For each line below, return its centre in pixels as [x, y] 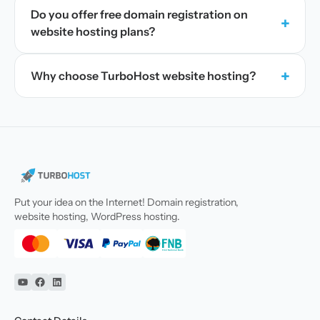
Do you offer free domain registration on [139, 14]
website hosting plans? [93, 31]
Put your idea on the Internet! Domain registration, [126, 202]
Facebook [65, 290]
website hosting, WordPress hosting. [97, 216]
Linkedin [79, 290]
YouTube [44, 290]
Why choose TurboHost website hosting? [143, 76]
